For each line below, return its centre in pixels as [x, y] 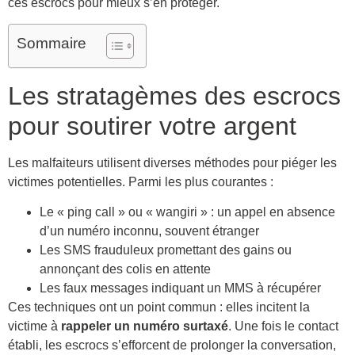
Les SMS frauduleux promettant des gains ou [166, 250]
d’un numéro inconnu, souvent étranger [149, 231]
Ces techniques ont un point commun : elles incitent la [159, 307]
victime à [34, 326]
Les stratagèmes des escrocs [174, 96]
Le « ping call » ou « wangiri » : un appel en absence [187, 212]
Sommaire [52, 44]
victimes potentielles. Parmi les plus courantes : [141, 182]
